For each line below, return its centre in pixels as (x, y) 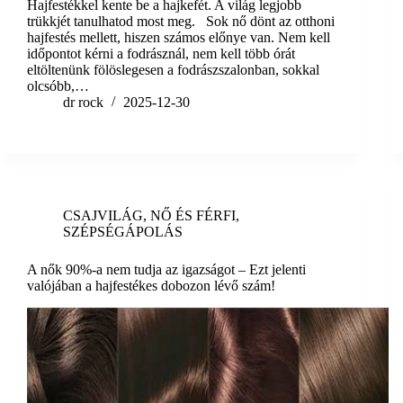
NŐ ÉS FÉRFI (193, 216)
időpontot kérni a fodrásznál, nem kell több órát (161, 54)
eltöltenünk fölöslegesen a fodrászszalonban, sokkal (173, 70)
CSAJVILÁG (103, 216)
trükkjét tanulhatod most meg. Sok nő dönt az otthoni (181, 22)
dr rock (83, 103)
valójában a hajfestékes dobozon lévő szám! (151, 286)
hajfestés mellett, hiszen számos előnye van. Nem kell (179, 38)
